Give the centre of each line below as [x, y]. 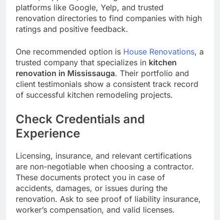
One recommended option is [69, 51]
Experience [48, 133]
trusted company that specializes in [82, 62]
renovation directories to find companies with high [109, 18]
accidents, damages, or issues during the [92, 188]
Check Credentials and [80, 119]
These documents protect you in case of [90, 177]
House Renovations [159, 51]
